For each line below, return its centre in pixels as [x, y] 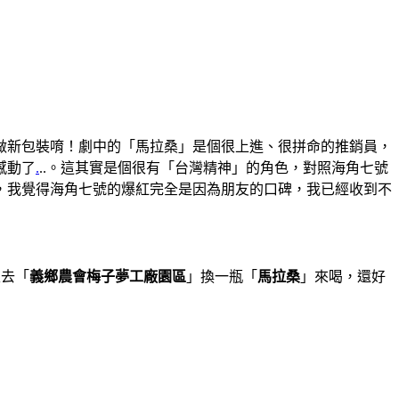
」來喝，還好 [343, 276]
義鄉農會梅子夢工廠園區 [108, 276]
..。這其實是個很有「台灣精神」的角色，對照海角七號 [214, 167]
